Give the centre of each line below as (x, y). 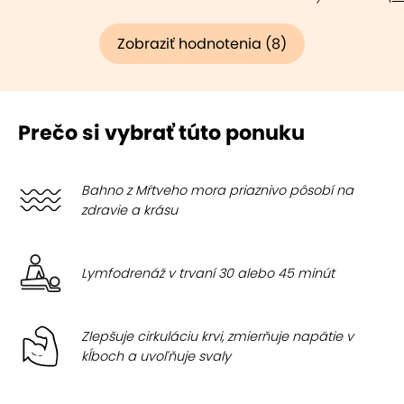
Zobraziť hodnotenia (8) (202, 44)
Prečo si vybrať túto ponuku (161, 133)
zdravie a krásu (129, 210)
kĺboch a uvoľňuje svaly (156, 356)
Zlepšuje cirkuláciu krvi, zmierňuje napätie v (217, 336)
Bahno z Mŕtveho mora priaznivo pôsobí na (217, 190)
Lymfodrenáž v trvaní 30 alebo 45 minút (208, 273)
